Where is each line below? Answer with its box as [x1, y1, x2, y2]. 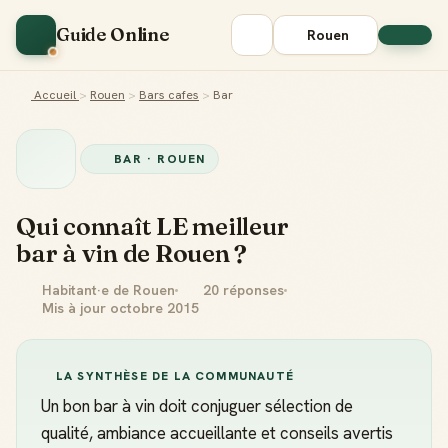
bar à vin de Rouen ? [16, 238, 248, 268]
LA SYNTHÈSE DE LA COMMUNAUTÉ [55, 368, 294, 384]
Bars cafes [139, 87, 199, 103]
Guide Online [56, 23, 169, 46]
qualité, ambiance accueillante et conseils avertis [41, 422, 393, 444]
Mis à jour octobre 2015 [37, 299, 199, 317]
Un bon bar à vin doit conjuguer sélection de [41, 395, 353, 417]
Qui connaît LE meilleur [16, 211, 289, 241]
